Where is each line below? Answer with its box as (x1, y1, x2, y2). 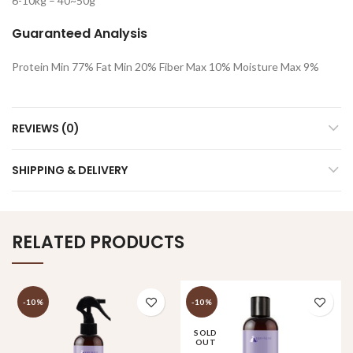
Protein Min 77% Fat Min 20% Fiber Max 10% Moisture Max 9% (12, 60, 319, 73)
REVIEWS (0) (12, 121, 80, 136)
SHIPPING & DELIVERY (12, 162, 128, 178)
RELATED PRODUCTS (12, 230, 184, 255)
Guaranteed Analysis (12, 24, 147, 43)
